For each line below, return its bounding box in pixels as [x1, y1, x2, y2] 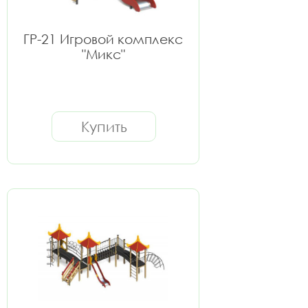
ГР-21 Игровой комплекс [23, 31, 183, 47]
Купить [80, 118, 127, 135]
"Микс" [81, 46, 125, 62]
